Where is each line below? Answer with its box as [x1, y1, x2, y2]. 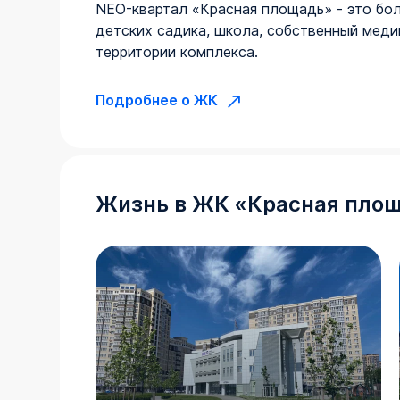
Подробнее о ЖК [96, 91, 219, 110]
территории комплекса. [96, 42, 259, 61]
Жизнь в [96, 190, 193, 217]
